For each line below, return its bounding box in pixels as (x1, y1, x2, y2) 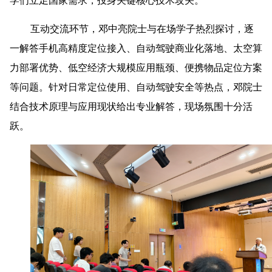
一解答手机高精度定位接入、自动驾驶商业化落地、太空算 (10, 41, 262, 55)
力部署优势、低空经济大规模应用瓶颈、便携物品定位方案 (10, 61, 262, 75)
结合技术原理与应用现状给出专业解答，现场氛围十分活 (10, 100, 253, 114)
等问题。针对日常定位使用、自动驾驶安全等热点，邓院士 (10, 80, 262, 94)
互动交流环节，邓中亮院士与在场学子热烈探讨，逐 (30, 22, 254, 36)
